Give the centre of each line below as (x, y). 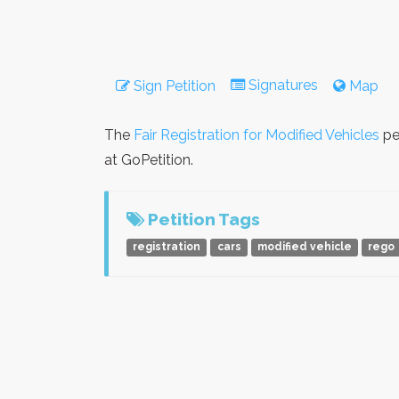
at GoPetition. (149, 160)
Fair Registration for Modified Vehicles (256, 135)
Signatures (283, 85)
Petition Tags (202, 220)
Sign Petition (173, 86)
